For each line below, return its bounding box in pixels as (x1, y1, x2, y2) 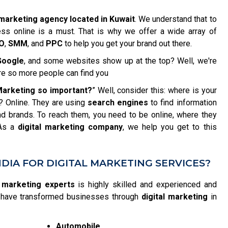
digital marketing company (18, 122, 123, 132)
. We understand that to (135, 14, 217, 24)
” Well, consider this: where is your (92, 85, 217, 95)
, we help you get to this (123, 122, 217, 132)
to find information (148, 98, 217, 107)
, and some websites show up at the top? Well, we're (23, 56, 217, 66)
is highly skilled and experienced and (74, 180, 217, 189)
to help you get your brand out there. (63, 39, 192, 48)
